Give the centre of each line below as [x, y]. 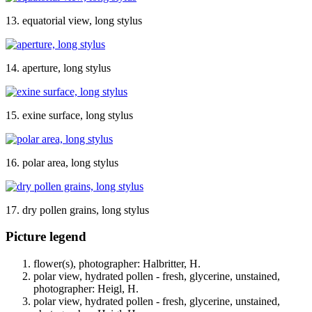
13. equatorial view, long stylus [74, 20]
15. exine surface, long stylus [69, 115]
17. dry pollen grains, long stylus [77, 210]
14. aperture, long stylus [58, 68]
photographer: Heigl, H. [86, 289]
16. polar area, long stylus [62, 162]
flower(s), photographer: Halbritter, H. [117, 264]
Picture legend [46, 237]
